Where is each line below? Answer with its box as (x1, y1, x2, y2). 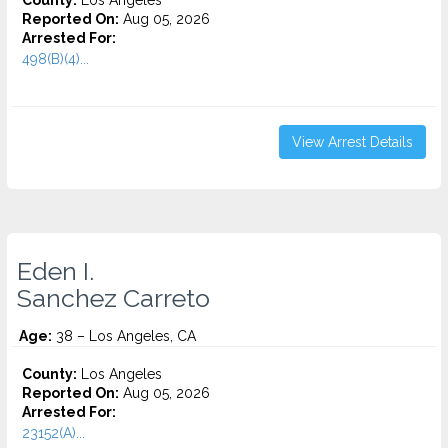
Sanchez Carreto (17, 283, 210, 313)
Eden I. (17, 256, 94, 286)
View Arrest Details (292, 134, 413, 150)
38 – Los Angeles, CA (52, 328, 196, 344)
